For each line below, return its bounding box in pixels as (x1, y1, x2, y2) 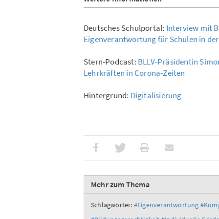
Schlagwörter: (91, 200, 132, 209)
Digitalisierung (130, 89, 182, 101)
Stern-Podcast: (84, 56, 138, 67)
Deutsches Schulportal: (84, 22, 166, 33)
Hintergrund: (84, 89, 131, 101)
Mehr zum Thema (91, 179, 150, 189)
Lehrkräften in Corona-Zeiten (84, 67, 185, 78)
